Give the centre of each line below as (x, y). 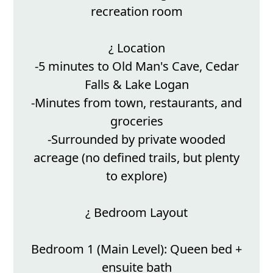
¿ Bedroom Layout (136, 213)
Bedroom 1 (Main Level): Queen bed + (136, 249)
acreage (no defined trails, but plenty (136, 158)
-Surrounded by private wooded (136, 140)
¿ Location (136, 48)
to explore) (136, 176)
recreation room (136, 12)
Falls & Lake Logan (136, 85)
